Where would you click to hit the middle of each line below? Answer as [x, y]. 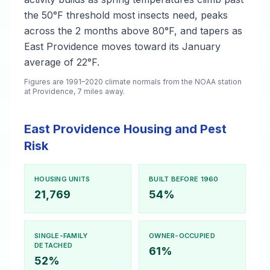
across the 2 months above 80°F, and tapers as [133, 31]
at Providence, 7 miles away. [74, 91]
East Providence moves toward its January [122, 46]
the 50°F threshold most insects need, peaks [126, 15]
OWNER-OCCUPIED [182, 236]
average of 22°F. [62, 62]
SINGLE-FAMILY [61, 236]
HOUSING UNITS [62, 179]
